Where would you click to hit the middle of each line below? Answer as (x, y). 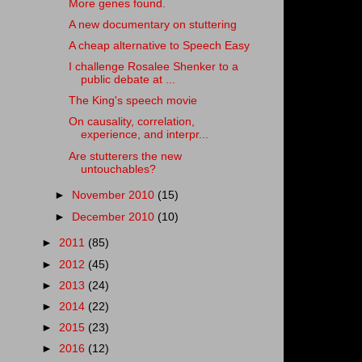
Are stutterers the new (125, 156)
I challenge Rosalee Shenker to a (153, 67)
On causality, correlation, (131, 122)
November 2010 (115, 196)
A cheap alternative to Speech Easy (159, 46)
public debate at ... (128, 80)
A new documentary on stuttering (152, 24)
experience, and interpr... (144, 135)
